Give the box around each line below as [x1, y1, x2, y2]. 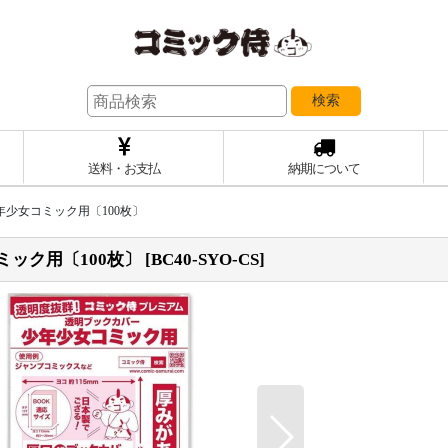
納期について [287, 161, 360, 176]
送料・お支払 [87, 161, 160, 176]
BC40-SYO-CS [151, 250, 259, 269]
